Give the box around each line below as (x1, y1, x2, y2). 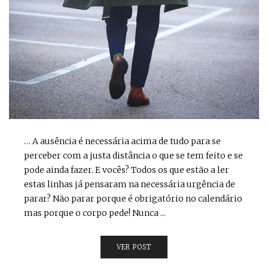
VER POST (116, 242, 152, 251)
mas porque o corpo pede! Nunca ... (24, 207, 166, 218)
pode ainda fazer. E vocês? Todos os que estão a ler (24, 164, 229, 175)
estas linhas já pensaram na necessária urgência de (24, 178, 235, 190)
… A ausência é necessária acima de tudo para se (24, 135, 221, 147)
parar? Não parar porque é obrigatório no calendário (24, 193, 242, 204)
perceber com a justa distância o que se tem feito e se (24, 150, 243, 161)
